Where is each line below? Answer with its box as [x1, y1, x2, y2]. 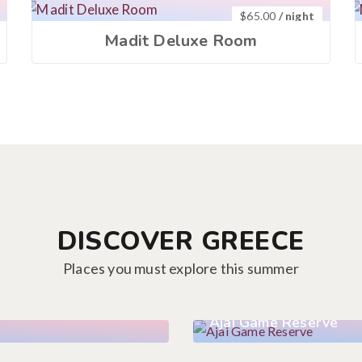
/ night [276, 9, 314, 23]
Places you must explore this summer [63, 259, 299, 277]
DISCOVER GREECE [57, 224, 305, 259]
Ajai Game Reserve [209, 313, 339, 332]
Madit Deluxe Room [104, 30, 258, 52]
